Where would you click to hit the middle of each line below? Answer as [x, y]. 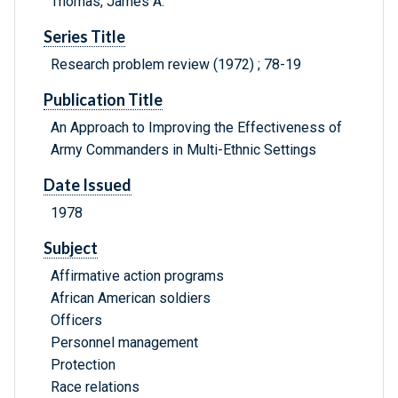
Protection [83, 365]
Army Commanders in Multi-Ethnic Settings [183, 150]
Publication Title [103, 100]
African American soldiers [131, 298]
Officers [76, 321]
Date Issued [88, 185]
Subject [71, 248]
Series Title [84, 37]
